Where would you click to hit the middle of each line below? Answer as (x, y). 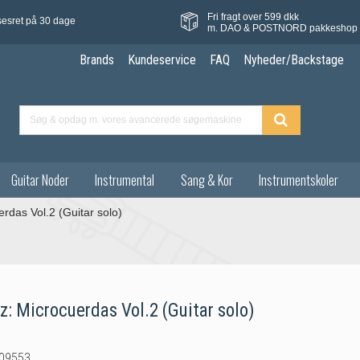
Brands (96, 60)
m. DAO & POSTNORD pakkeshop (282, 28)
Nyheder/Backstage (293, 60)
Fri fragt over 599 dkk (253, 16)
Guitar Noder (40, 180)
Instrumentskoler (299, 180)
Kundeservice (162, 60)
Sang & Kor (207, 180)
